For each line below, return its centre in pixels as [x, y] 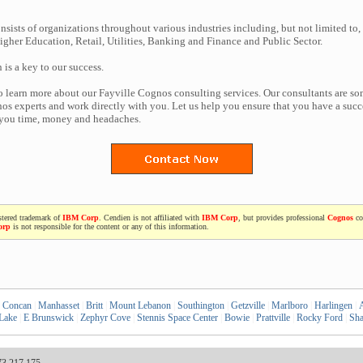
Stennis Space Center [177, 318]
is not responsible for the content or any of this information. [110, 226]
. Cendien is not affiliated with [150, 218]
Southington [201, 305]
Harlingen [333, 305]
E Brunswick [48, 318]
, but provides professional [283, 218]
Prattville [273, 318]
